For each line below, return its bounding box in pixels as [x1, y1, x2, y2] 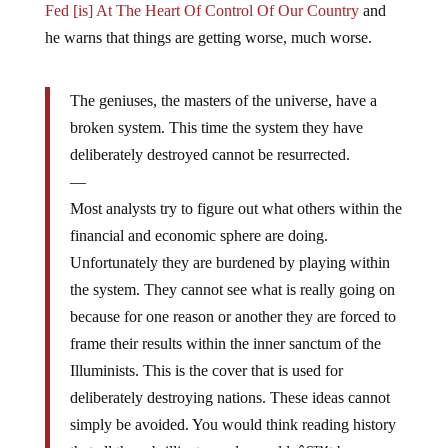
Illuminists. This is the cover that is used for [69, 346, 343, 363]
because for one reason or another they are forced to [69, 292, 396, 309]
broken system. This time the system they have [69, 103, 363, 120]
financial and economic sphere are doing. [69, 211, 328, 228]
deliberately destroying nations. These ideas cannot [69, 373, 390, 390]
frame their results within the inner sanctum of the [69, 319, 381, 336]
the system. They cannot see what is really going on [69, 265, 395, 282]
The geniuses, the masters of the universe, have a [69, 76, 377, 93]
